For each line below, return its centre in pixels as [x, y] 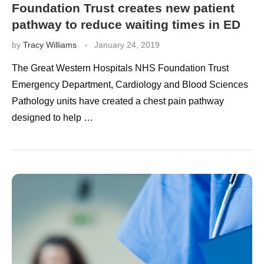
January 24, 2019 [127, 44]
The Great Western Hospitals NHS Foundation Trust [120, 68]
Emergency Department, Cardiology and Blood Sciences [130, 84]
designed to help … [52, 117]
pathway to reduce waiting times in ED [126, 24]
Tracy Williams [50, 44]
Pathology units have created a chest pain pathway [118, 101]
